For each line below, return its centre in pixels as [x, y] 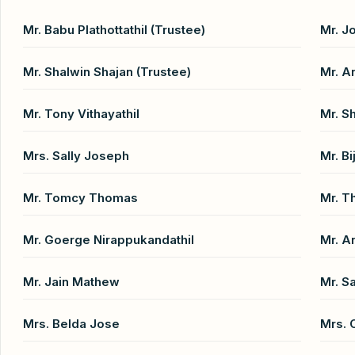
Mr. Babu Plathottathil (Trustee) [114, 29]
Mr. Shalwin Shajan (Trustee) [107, 71]
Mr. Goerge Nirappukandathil [109, 239]
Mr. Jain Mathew [71, 281]
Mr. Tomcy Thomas [80, 197]
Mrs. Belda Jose [71, 323]
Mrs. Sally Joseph [76, 155]
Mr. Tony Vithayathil [81, 113]
